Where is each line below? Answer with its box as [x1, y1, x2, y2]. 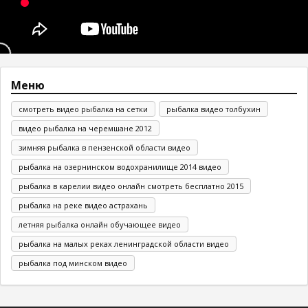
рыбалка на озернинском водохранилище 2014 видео [19, 161, 221, 172]
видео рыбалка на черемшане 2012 [19, 122, 152, 133]
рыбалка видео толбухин [166, 103, 261, 114]
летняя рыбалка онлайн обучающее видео [19, 219, 181, 230]
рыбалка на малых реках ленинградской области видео [19, 238, 229, 249]
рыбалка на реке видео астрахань [19, 199, 148, 210]
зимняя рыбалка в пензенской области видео [19, 142, 190, 153]
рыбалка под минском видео [19, 257, 127, 268]
